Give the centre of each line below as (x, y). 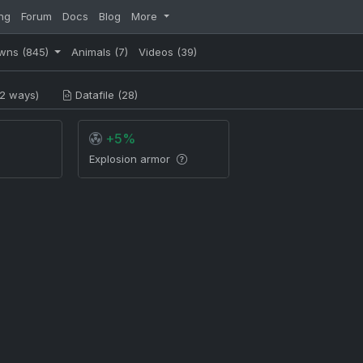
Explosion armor (132, 159)
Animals (93, 52)
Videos (158, 52)
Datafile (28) (105, 95)
